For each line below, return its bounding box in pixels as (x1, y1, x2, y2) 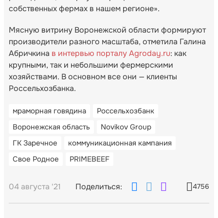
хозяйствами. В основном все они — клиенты (9, 71, 177, 82)
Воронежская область (13, 122, 90, 132)
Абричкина (9, 48, 52, 58)
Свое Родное (13, 154, 59, 164)
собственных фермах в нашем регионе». (9, 3, 160, 14)
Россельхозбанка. (9, 83, 76, 93)
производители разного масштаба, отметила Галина (9, 36, 206, 47)
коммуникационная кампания (68, 138, 172, 148)
